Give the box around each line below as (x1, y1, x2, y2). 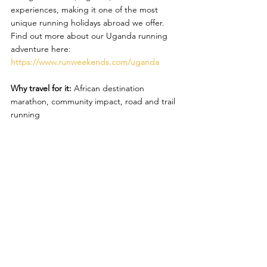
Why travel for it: (11, 83, 72, 94)
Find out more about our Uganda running (11, 30, 170, 42)
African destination (72, 83, 147, 94)
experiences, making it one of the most (11, 4, 160, 15)
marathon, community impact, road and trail (11, 96, 178, 107)
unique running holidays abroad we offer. (11, 17, 167, 29)
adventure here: (11, 44, 73, 55)
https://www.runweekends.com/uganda (11, 57, 159, 68)
